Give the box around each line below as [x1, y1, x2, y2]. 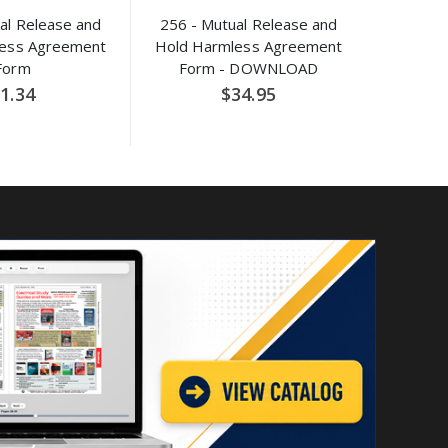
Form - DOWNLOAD [178, 57, 319, 78]
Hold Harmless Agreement [154, 35, 343, 56]
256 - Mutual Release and [159, 13, 338, 34]
